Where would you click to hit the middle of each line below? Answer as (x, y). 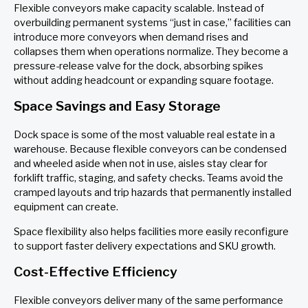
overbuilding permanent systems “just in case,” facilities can (152, 22)
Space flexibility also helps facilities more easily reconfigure (151, 231)
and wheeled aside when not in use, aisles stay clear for (141, 164)
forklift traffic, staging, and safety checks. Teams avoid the (148, 178)
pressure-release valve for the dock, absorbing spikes (139, 66)
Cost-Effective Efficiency (96, 271)
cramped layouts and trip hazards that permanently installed (153, 193)
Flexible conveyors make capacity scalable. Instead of (139, 8)
